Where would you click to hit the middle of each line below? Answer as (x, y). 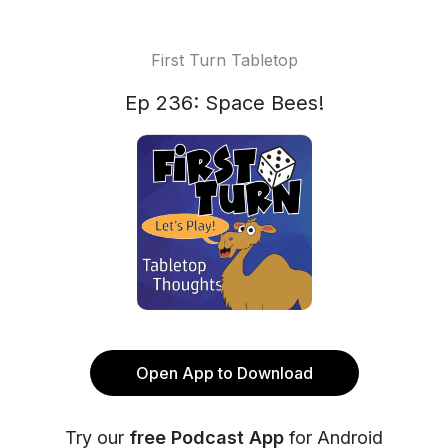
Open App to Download (224, 373)
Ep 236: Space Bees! (224, 103)
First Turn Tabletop (224, 60)
